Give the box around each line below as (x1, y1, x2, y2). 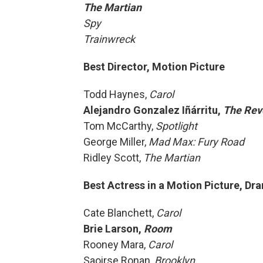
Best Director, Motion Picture (83, 60, 225, 73)
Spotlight (156, 120, 197, 132)
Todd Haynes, (83, 88, 149, 100)
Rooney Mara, (83, 238, 148, 251)
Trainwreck (83, 33, 135, 45)
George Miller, (83, 136, 149, 148)
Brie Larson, (83, 222, 144, 235)
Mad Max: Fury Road (149, 136, 244, 148)
